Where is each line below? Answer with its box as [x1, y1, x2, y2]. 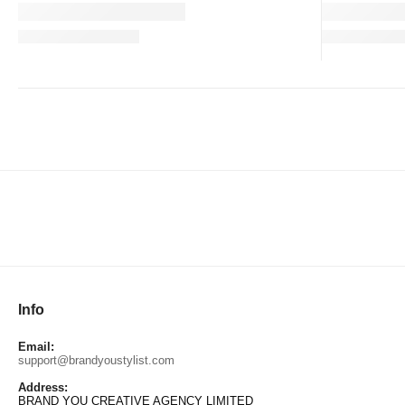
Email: [18, 339, 54, 353]
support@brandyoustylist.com [18, 353, 174, 367]
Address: [18, 380, 68, 394]
